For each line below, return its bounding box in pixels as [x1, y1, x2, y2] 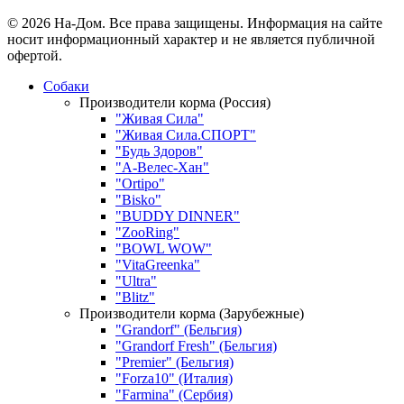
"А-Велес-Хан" [115, 160, 209, 176]
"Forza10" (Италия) [115, 371, 233, 387]
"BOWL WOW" [115, 241, 212, 257]
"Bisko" [115, 192, 161, 208]
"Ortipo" [115, 176, 165, 192]
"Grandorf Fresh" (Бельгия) [115, 338, 277, 354]
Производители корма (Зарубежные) [79, 306, 304, 322]
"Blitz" [115, 289, 155, 306]
